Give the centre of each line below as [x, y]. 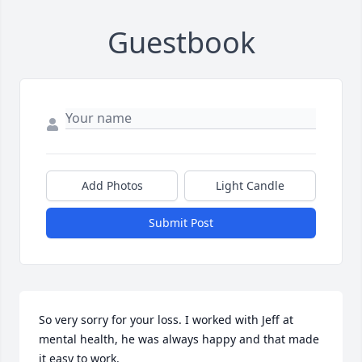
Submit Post [181, 223]
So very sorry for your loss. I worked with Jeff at [166, 320]
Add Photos [112, 186]
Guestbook [181, 43]
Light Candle [250, 186]
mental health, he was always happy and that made [179, 339]
